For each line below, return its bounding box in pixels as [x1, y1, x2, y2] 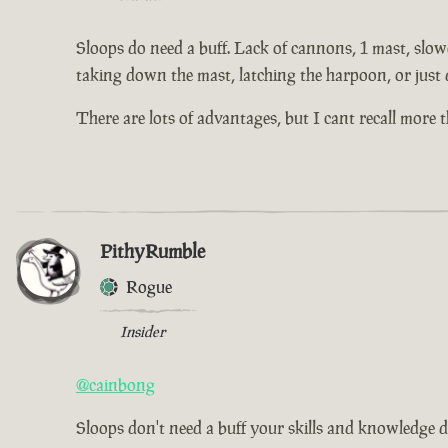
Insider [120, 322, 165, 342]
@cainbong [76, 374, 155, 397]
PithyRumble [100, 238, 205, 265]
